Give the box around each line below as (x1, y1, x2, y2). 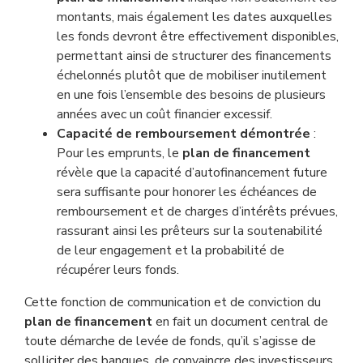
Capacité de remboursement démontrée (57, 125, 310, 143)
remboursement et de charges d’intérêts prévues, (57, 203, 338, 220)
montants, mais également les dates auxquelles (57, 8, 332, 26)
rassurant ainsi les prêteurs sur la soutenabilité (57, 222, 322, 240)
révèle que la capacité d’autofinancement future (57, 164, 327, 181)
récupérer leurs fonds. (57, 261, 179, 279)
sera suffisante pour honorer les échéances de (57, 183, 317, 201)
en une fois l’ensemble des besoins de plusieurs (57, 86, 326, 104)
